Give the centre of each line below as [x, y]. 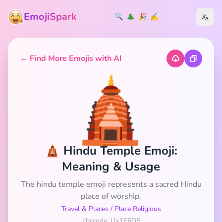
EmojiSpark [50, 17]
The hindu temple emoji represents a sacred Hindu [111, 184]
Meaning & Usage [111, 166]
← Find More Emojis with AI [71, 58]
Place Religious [138, 209]
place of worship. [111, 196]
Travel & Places [85, 209]
